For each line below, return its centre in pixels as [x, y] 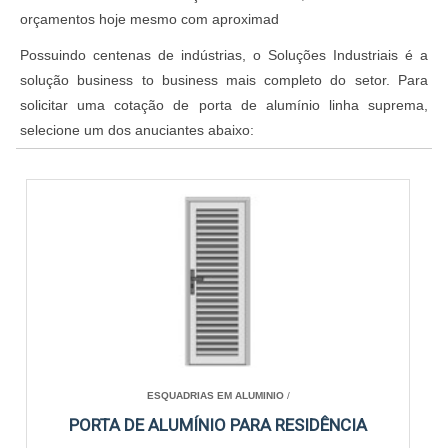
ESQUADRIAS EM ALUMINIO [215, 395]
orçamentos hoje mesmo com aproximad [150, 18]
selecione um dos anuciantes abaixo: [137, 129]
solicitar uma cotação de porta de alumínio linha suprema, [224, 104]
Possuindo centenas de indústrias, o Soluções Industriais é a [224, 54]
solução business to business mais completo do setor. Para [224, 79]
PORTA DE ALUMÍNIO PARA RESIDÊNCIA [218, 425]
